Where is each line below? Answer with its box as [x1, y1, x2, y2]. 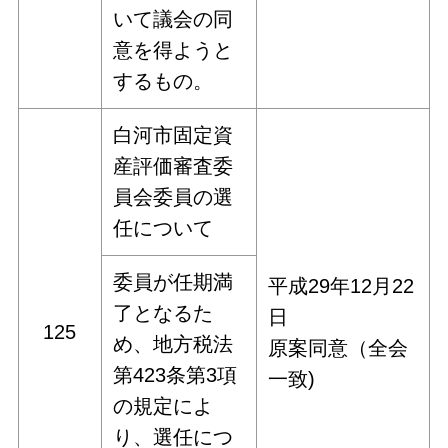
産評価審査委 [113, 154, 234, 177]
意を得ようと [113, 38, 234, 61]
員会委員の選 [113, 185, 234, 208]
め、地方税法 [113, 332, 234, 355]
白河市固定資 [113, 123, 234, 146]
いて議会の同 [113, 7, 234, 30]
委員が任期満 [113, 270, 234, 293]
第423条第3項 [113, 363, 238, 386]
